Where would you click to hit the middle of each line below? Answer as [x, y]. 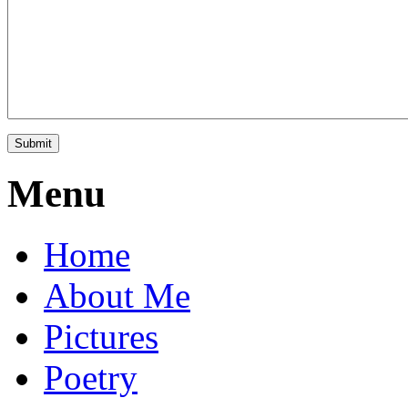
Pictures [101, 336]
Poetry [91, 377]
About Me [117, 295]
